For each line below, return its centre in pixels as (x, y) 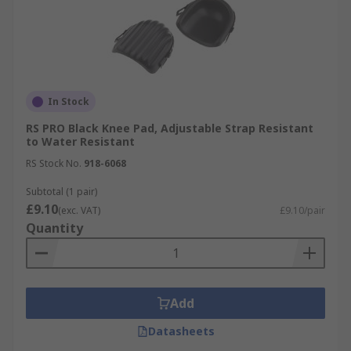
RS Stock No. (54, 163)
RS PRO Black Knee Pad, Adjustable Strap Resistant (170, 128)
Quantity (54, 228)
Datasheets (181, 331)
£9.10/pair (302, 210)
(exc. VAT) (79, 210)
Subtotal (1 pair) (62, 192)
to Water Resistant (80, 141)
